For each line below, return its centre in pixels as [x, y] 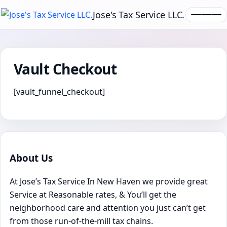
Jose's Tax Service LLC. [139, 14]
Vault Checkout [65, 69]
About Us [31, 158]
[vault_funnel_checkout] [59, 92]
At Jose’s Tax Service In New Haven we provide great [109, 182]
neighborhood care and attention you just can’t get [108, 208]
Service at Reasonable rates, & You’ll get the [93, 195]
